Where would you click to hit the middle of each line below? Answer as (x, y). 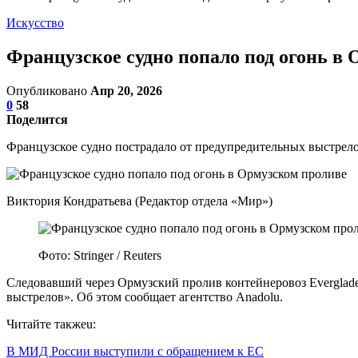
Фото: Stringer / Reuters (100, 255)
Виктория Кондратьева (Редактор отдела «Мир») (139, 201)
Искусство (35, 23)
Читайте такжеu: (51, 324)
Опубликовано (48, 90)
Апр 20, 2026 (126, 90)
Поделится (37, 119)
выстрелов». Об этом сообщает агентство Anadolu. (145, 296)
